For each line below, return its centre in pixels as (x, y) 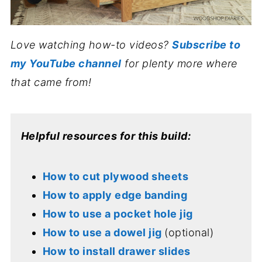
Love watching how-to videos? (91, 44)
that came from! (51, 82)
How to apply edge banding (115, 195)
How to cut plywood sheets (116, 176)
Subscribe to (206, 44)
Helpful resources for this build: (106, 136)
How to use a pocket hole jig (118, 213)
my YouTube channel (66, 63)
